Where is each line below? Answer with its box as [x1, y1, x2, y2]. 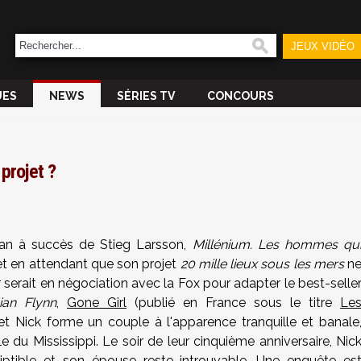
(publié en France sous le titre [127, 295, 340, 310]
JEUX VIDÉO [290, 40, 355, 52]
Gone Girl [67, 295, 127, 310]
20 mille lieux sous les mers [180, 256, 344, 272]
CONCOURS [207, 89, 274, 102]
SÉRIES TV [117, 89, 175, 102]
